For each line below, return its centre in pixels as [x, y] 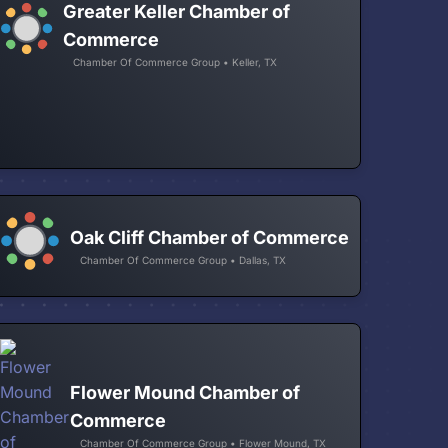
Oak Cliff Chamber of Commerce [210, 238]
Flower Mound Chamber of [185, 392]
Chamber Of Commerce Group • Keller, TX [175, 61]
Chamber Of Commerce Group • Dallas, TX [183, 260]
